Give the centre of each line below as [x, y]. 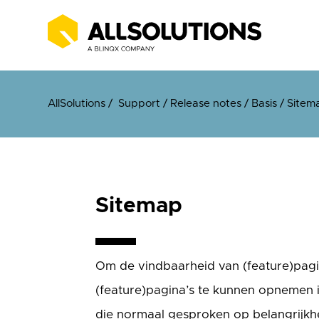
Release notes [206, 104]
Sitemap [139, 205]
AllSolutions [77, 104]
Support [140, 104]
